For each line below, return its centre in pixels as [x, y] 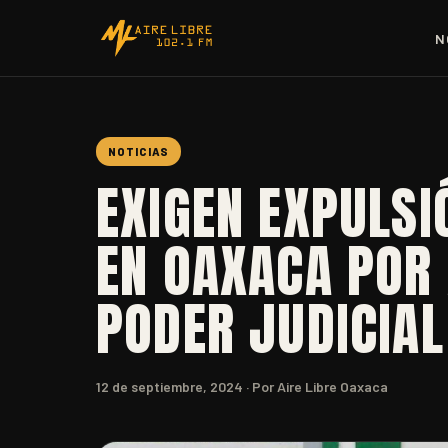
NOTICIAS [138, 151]
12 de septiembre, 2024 [169, 386]
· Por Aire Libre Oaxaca [315, 386]
